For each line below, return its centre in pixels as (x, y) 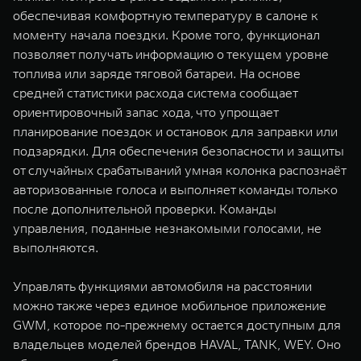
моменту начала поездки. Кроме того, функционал (166, 35)
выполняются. (56, 247)
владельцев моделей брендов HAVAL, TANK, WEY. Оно (177, 344)
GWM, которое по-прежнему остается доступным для (177, 325)
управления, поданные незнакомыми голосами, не (167, 228)
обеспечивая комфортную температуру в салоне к (166, 15)
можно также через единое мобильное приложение (170, 305)
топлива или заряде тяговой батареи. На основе (157, 73)
